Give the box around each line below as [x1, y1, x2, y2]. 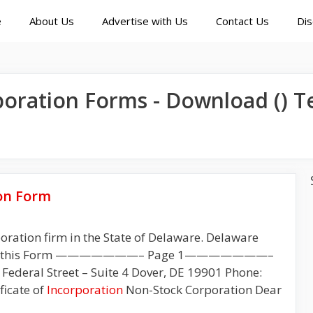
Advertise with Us [102, 14, 188, 28]
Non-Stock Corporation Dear [123, 282, 282, 298]
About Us [29, 14, 74, 28]
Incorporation [47, 282, 123, 298]
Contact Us [216, 14, 269, 28]
